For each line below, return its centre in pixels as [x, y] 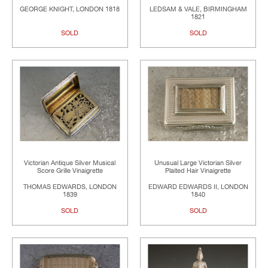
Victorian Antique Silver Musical [70, 163]
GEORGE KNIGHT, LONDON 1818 [70, 10]
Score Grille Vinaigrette [70, 171]
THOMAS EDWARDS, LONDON [70, 187]
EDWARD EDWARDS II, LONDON [198, 187]
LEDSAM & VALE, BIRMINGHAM [198, 10]
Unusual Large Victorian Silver [198, 163]
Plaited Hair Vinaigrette [198, 171]
